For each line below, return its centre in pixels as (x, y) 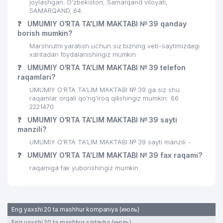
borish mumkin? (45, 33)
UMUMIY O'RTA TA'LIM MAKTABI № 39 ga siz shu (105, 90)
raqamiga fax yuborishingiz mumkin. (85, 168)
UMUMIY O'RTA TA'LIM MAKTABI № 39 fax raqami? (113, 155)
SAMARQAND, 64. (56, 11)
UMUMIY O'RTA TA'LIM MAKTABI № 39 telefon (105, 67)
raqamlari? (36, 77)
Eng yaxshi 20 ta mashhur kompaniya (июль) (75, 209)
